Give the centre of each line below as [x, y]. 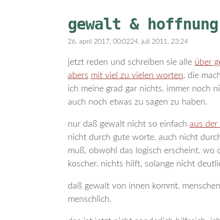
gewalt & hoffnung [143, 24]
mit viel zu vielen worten [137, 75]
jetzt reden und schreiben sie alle [131, 62]
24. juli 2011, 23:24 [159, 41]
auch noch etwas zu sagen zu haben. [137, 102]
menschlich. [90, 199]
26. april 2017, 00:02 [99, 41]
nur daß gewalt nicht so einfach [129, 124]
